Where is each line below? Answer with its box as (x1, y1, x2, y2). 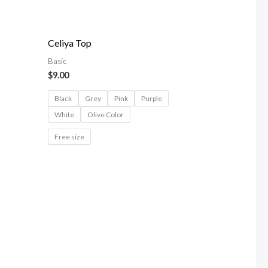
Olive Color (87, 109, 124, 119)
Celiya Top (47, 36, 92, 48)
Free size (54, 132, 84, 141)
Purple (141, 93, 162, 103)
